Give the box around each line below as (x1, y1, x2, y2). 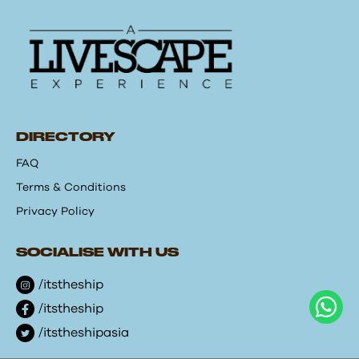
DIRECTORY (16, 132, 115, 144)
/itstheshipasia (38, 326, 129, 340)
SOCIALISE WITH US (16, 248, 179, 260)
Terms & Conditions (16, 182, 126, 194)
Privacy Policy (16, 206, 95, 218)
